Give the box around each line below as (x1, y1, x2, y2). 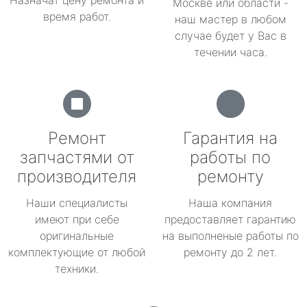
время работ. (42, 10, 111, 23)
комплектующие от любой (8, 245, 145, 259)
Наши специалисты (26, 196, 127, 210)
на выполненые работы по (162, 229, 299, 243)
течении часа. (193, 45, 267, 59)
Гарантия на (183, 128, 278, 148)
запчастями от (19, 147, 134, 167)
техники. (55, 262, 99, 275)
